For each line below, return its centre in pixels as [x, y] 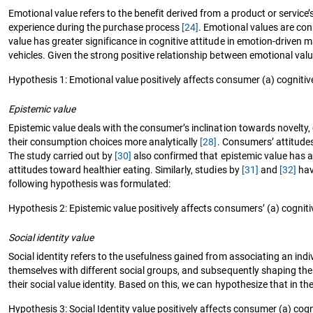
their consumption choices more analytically [104, 141]
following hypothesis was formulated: [90, 183]
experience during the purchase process [95, 27]
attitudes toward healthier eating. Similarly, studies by [125, 169]
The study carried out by [62, 155]
